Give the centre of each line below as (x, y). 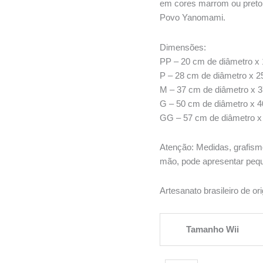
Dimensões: (183, 47)
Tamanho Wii (213, 230)
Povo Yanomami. (193, 18)
